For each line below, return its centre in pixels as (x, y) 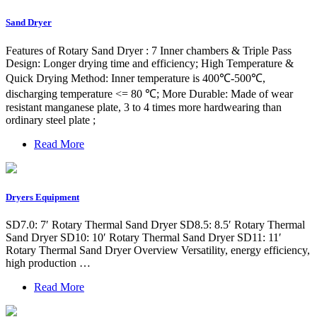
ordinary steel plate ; (51, 120)
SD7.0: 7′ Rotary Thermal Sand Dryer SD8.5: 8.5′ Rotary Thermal (155, 225)
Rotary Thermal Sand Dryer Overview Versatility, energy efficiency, (158, 250)
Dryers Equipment (42, 197)
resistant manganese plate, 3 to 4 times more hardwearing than (144, 107)
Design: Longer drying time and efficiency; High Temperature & (150, 63)
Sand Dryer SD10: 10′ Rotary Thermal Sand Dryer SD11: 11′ (144, 237)
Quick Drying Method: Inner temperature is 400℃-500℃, (136, 78)
